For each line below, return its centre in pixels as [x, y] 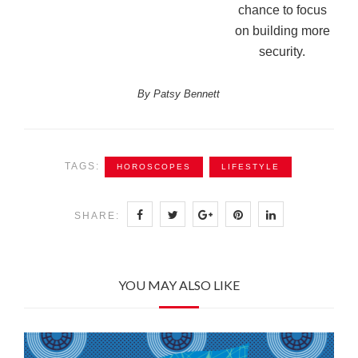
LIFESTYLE [251, 167]
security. [282, 52]
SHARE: [97, 216]
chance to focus [282, 10]
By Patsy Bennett [179, 94]
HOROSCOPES [154, 167]
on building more [282, 31]
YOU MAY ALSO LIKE [179, 285]
